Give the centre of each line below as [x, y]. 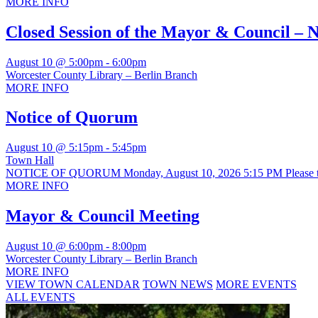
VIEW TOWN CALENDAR [73, 285]
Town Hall [30, 160]
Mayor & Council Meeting [103, 216]
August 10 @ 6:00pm [54, 246]
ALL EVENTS [40, 297]
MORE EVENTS [256, 285]
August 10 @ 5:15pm [54, 148]
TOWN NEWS [178, 285]
